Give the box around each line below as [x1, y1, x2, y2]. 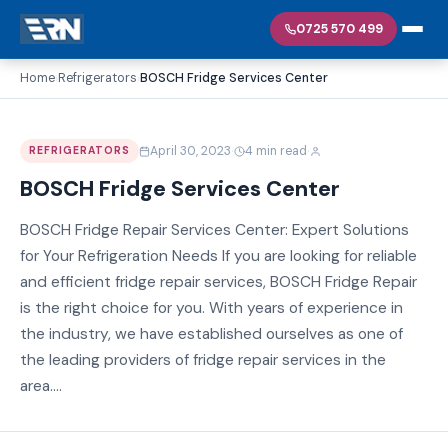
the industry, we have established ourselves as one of [20, 323, 403, 344]
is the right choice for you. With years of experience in [20, 297, 403, 318]
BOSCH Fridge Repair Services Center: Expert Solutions [20, 219, 409, 240]
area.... [20, 375, 62, 396]
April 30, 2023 [150, 142, 232, 159]
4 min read [245, 142, 308, 159]
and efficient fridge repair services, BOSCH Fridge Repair [20, 271, 417, 292]
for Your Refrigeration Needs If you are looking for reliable [20, 245, 417, 266]
